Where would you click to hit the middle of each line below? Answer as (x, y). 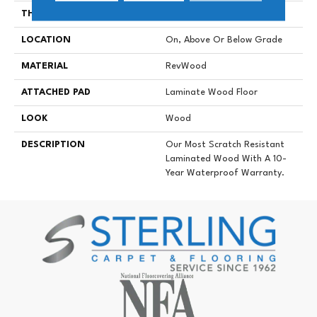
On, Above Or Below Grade (224, 40)
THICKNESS (48, 14)
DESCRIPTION (53, 145)
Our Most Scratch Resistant (225, 145)
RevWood (186, 67)
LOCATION (46, 40)
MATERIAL (45, 67)
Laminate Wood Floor (212, 93)
